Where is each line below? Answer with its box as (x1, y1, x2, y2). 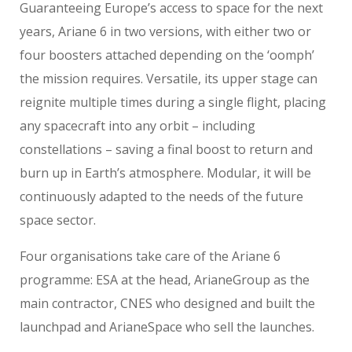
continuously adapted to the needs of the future (20, 188, 303, 206)
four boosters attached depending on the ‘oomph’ (20, 46, 314, 64)
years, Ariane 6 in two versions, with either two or (20, 23, 311, 41)
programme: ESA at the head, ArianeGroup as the (20, 271, 310, 289)
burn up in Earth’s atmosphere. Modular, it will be (20, 164, 311, 182)
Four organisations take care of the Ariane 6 (20, 247, 280, 266)
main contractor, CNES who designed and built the (20, 295, 315, 313)
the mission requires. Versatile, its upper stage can (20, 70, 317, 88)
